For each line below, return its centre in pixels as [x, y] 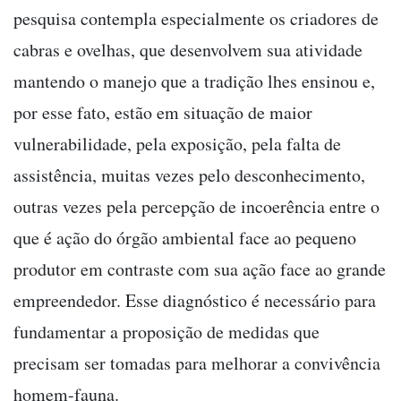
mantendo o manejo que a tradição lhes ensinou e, [194, 81]
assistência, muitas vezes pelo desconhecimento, [189, 175]
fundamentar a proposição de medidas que [166, 331]
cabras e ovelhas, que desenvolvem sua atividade [188, 49]
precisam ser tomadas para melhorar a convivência [197, 363]
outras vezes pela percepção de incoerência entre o [196, 206]
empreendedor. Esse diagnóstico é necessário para [195, 300]
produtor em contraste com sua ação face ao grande [200, 269]
